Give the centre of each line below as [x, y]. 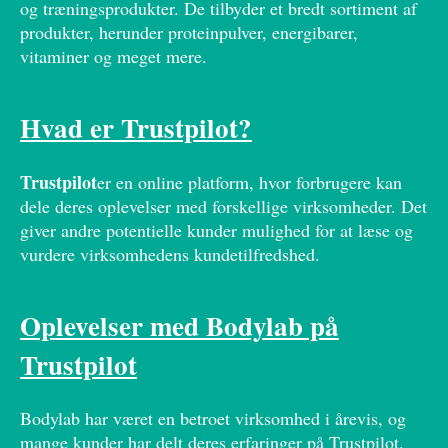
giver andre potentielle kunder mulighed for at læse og [216, 229]
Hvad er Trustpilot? [136, 128]
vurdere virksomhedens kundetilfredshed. [170, 253]
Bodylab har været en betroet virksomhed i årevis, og [213, 418]
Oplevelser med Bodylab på [179, 325]
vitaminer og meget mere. [113, 56]
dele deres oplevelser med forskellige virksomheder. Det [223, 205]
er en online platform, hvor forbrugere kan [249, 181]
